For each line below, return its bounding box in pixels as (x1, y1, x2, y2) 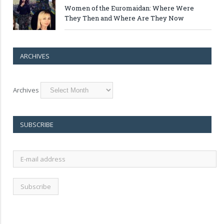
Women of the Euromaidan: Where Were (64, 3, 194, 12)
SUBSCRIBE (20, 119, 53, 129)
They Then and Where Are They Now (64, 13, 184, 22)
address (13, 168, 38, 177)
